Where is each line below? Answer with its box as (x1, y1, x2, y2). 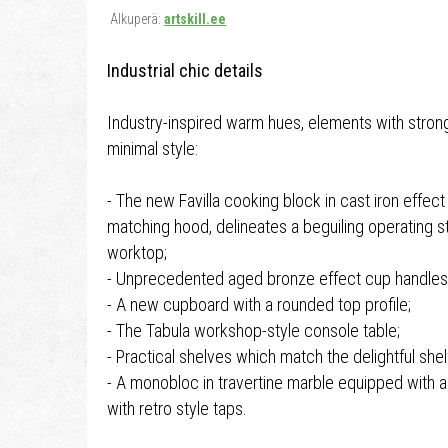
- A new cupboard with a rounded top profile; (107, 294, 411, 315)
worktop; (107, 242, 167, 263)
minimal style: (107, 138, 198, 159)
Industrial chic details (107, 60, 263, 81)
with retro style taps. (107, 398, 247, 419)
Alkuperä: (110, 11, 165, 27)
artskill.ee (164, 11, 227, 27)
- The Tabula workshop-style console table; (107, 320, 400, 341)
